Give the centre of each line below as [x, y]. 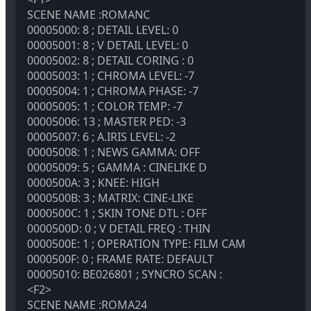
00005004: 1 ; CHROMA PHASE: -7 [113, 91]
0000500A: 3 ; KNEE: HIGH [93, 182]
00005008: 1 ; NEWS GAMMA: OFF [114, 152]
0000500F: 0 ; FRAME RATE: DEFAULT [120, 259]
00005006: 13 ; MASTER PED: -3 [107, 121]
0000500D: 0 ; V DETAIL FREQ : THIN [119, 228]
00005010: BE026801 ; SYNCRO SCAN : [125, 274]
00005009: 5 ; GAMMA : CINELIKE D [117, 167]
